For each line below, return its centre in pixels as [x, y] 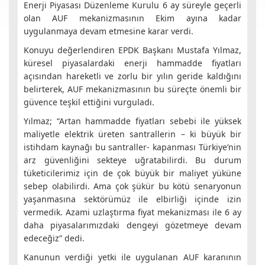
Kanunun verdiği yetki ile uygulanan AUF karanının [132, 257]
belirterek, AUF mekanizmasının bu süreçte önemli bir [132, 89]
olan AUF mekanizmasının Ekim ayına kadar [132, 18]
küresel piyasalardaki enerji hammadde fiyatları [132, 63]
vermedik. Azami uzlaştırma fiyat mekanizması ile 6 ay [132, 212]
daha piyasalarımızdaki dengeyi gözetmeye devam [132, 225]
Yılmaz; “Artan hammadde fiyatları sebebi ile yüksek [132, 121]
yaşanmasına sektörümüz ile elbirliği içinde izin [132, 199]
